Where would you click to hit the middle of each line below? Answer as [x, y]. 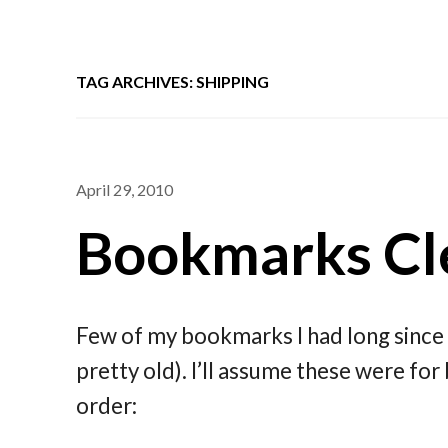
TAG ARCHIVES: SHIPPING [173, 81]
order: [107, 405]
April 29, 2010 [125, 189]
